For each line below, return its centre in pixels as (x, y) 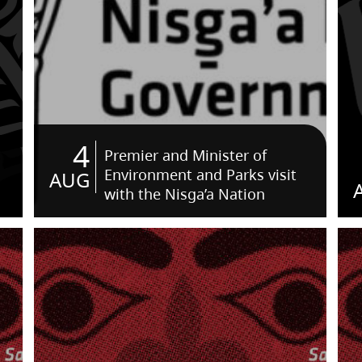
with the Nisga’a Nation (185, 194)
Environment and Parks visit (201, 175)
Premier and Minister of (186, 155)
